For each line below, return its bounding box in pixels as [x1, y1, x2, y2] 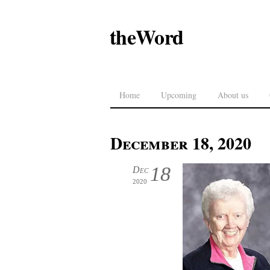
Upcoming [161, 89, 196, 101]
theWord [110, 22, 184, 52]
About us [218, 89, 248, 101]
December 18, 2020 [110, 131, 251, 155]
